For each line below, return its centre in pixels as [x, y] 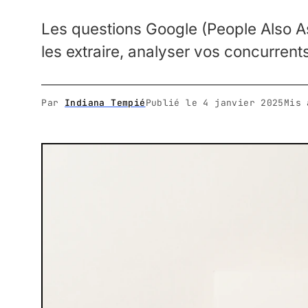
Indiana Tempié [105, 102]
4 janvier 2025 [243, 102]
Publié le [174, 102]
